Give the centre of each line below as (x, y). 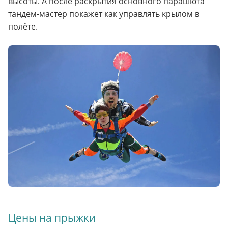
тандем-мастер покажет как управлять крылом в (104, 14)
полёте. (23, 27)
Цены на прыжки (52, 218)
